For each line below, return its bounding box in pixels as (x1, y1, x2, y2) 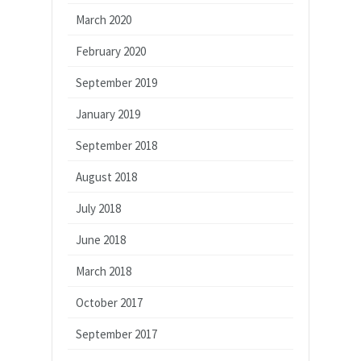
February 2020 (76, 43, 146, 59)
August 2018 (76, 168, 137, 185)
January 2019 (76, 106, 140, 122)
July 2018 (76, 200, 121, 216)
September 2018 (76, 137, 157, 153)
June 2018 (76, 231, 126, 247)
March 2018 (76, 263, 131, 279)
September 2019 (76, 74, 157, 90)
